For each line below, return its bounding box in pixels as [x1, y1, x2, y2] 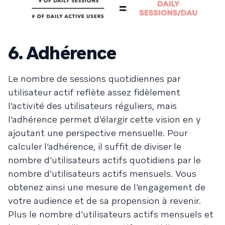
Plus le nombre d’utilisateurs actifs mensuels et [8, 208, 213, 220]
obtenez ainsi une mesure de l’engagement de [8, 181, 205, 193]
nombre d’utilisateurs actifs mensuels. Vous [8, 168, 196, 180]
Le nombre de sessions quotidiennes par [8, 73, 180, 85]
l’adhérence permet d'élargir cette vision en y [8, 114, 201, 126]
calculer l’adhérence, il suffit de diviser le [8, 141, 181, 153]
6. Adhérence [8, 41, 117, 65]
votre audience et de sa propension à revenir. [8, 195, 201, 207]
